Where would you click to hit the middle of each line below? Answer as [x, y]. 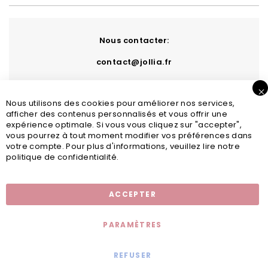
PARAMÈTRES [133, 225]
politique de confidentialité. [63, 157]
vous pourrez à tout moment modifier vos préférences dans [129, 135]
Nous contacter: [134, 40]
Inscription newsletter [129, 174]
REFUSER [133, 255]
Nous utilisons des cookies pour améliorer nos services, [121, 103]
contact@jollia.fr [134, 62]
